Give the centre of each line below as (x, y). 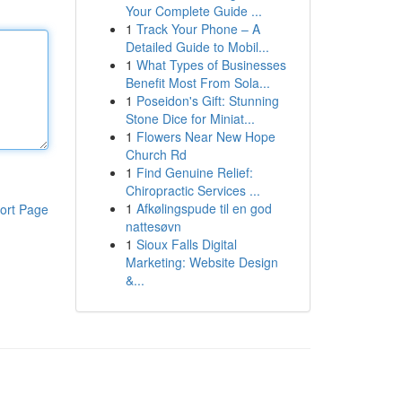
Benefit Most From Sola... (197, 83)
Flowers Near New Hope (205, 136)
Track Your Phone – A (198, 29)
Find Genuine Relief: (194, 172)
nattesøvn (153, 226)
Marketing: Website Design (201, 262)
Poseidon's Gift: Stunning (207, 100)
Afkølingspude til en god (204, 208)
